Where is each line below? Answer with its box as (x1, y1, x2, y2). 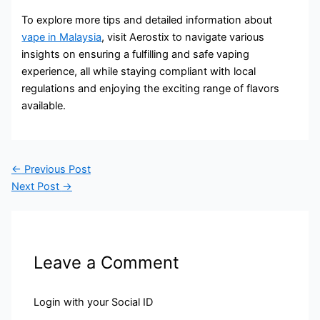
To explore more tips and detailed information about (21, 13, 273, 26)
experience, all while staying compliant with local (21, 64, 256, 78)
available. (21, 99, 66, 112)
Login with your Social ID (34, 295, 154, 309)
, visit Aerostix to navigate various (101, 30, 265, 44)
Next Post (11, 180, 62, 194)
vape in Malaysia (21, 30, 102, 44)
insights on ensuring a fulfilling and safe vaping (21, 47, 250, 61)
